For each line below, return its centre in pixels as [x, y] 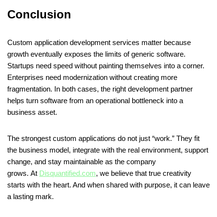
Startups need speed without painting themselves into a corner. [106, 66]
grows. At [23, 173]
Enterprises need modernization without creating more [92, 77]
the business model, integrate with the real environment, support [108, 150]
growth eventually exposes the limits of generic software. [96, 54]
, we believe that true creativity [144, 173]
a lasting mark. [31, 197]
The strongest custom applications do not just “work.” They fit [103, 139]
